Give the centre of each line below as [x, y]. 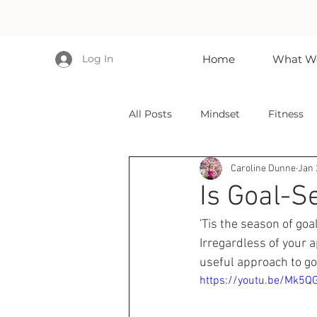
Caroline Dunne [263, 168]
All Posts [150, 114]
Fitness [286, 114]
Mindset [220, 114]
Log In [98, 59]
